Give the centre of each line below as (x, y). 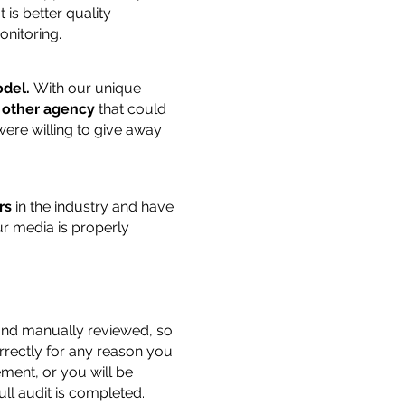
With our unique (85, 88)
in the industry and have (93, 207)
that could (131, 109)
